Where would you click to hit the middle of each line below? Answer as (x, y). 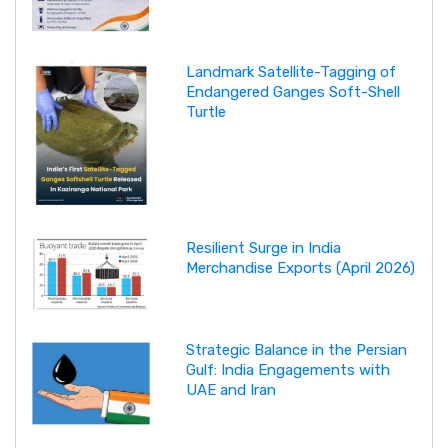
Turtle (205, 112)
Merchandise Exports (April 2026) (300, 268)
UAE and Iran (230, 389)
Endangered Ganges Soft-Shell (292, 92)
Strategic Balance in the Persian (296, 349)
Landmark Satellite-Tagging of (290, 72)
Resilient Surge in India (263, 248)
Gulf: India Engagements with (287, 369)
